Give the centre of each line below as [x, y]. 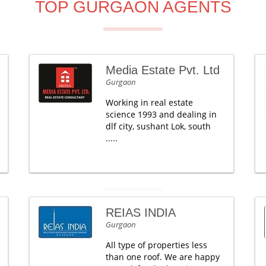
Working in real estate [149, 102]
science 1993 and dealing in [161, 114]
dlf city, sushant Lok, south [158, 126]
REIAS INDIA [140, 213]
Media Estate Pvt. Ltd [162, 70]
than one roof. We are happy [162, 257]
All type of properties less [156, 245]
